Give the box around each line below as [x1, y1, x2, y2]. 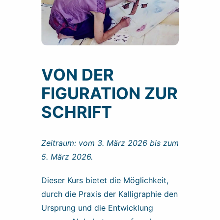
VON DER [41, 64, 114, 84]
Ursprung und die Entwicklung [41, 202, 153, 213]
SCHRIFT [41, 102, 112, 122]
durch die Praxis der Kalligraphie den [41, 189, 178, 199]
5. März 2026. [41, 151, 93, 162]
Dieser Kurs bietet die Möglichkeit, [41, 175, 168, 185]
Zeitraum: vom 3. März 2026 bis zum [41, 137, 179, 148]
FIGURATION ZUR [41, 83, 178, 103]
